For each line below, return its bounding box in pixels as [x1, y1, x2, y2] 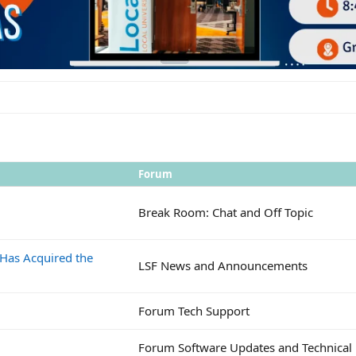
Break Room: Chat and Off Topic [138, 203, 313, 220]
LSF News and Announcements [138, 257, 308, 273]
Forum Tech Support [138, 302, 250, 319]
